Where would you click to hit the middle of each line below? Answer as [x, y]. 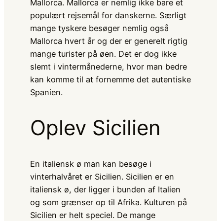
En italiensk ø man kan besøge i [91, 164]
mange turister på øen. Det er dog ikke [103, 54]
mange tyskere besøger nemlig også [99, 28]
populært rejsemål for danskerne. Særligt [108, 15]
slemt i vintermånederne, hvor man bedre [108, 66]
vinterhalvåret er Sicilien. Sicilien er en [102, 177]
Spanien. [46, 92]
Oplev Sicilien [95, 128]
